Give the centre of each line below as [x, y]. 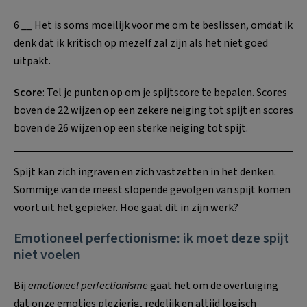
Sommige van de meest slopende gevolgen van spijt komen [152, 189]
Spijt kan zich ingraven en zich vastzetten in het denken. [145, 172]
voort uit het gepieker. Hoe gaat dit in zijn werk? [126, 207]
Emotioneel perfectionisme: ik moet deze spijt [151, 238]
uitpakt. [32, 61]
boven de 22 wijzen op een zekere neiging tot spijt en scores [153, 110]
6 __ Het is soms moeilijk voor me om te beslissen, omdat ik [153, 25]
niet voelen [47, 255]
